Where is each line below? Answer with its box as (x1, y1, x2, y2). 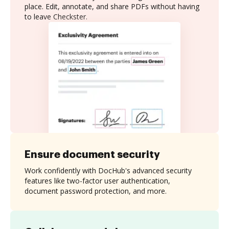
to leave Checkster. (25, 12, 87, 21)
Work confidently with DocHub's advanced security (25, 165, 192, 175)
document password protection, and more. (25, 186, 167, 196)
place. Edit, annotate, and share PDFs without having (25, 2, 199, 11)
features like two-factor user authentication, (25, 175, 170, 186)
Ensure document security (25, 149, 160, 159)
